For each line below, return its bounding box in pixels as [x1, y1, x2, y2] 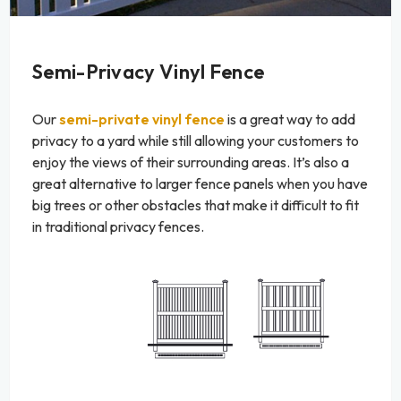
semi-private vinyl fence [59, 110, 225, 129]
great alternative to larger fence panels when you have [32, 175, 368, 193]
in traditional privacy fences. [32, 218, 204, 236]
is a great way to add [225, 110, 355, 129]
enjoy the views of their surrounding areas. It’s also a [32, 153, 349, 172]
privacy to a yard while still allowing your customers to [32, 132, 359, 150]
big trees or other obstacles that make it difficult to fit [32, 196, 359, 215]
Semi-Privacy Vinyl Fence [32, 59, 265, 85]
